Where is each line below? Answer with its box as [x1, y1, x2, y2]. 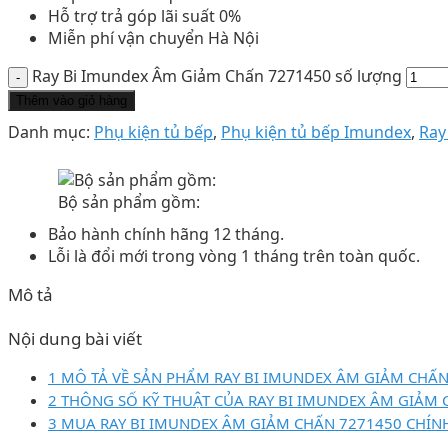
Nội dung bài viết [8, 327, 142, 350]
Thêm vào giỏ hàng [16, 93, 127, 108]
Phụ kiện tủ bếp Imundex [221, 121, 411, 143]
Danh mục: [8, 121, 94, 143]
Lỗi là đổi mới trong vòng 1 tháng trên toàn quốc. [48, 245, 420, 267]
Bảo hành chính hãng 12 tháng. [48, 223, 284, 245]
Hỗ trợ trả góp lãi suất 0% [48, 5, 241, 27]
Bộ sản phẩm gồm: [58, 191, 200, 213]
